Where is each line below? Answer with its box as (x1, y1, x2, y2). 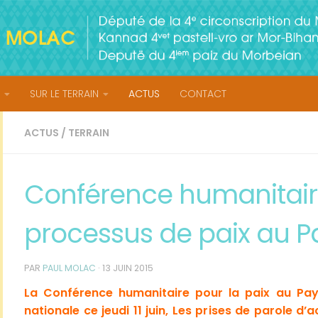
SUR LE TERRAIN (30, 86, 99, 101)
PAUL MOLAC (43, 261, 96, 274)
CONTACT (180, 86, 226, 101)
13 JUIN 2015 (102, 261, 153, 274)
